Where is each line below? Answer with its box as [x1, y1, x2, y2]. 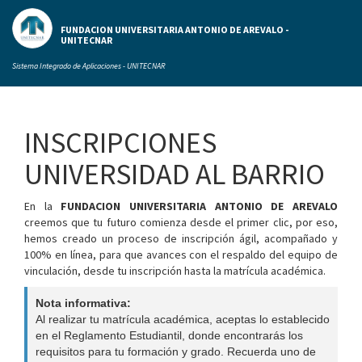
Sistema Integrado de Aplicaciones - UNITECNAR [12, 61, 166, 71]
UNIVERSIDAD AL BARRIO [24, 156, 325, 192]
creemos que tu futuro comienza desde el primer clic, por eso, [24, 215, 338, 229]
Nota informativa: [36, 297, 131, 309]
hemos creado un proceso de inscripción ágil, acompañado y [24, 231, 338, 246]
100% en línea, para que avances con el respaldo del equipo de [24, 247, 338, 262]
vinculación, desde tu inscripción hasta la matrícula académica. [24, 263, 326, 278]
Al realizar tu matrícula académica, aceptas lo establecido [36, 313, 330, 326]
